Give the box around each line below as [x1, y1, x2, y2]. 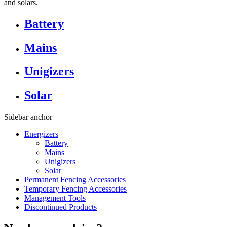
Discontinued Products [24, 202, 97, 211]
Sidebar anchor [4, 112, 52, 121]
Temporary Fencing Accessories [24, 184, 127, 193]
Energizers [24, 129, 58, 138]
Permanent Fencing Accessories [24, 175, 126, 184]
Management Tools [24, 193, 86, 202]
